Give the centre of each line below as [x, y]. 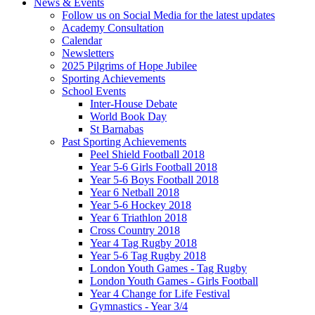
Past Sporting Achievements [124, 141]
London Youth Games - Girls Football [174, 281]
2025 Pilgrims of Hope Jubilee [129, 65]
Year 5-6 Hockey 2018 [141, 205]
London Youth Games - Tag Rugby [168, 268]
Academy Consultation [113, 27]
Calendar [82, 40]
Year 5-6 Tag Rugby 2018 [148, 255]
